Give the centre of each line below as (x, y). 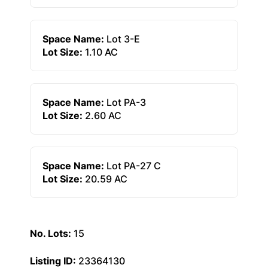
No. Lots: (51, 233)
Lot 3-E (122, 39)
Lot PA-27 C (133, 166)
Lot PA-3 (125, 102)
